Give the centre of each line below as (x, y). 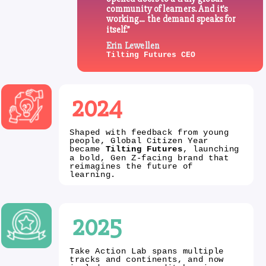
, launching (211, 149)
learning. (92, 174)
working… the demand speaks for (171, 19)
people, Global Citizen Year (139, 141)
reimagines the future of (131, 166)
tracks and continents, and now (146, 259)
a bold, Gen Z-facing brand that (149, 158)
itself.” (118, 29)
